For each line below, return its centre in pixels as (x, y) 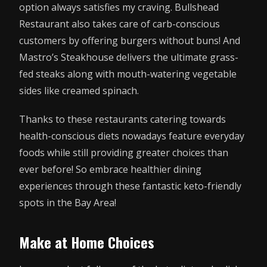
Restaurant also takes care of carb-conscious (119, 24)
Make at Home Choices (87, 242)
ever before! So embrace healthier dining (110, 169)
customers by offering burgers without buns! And (130, 41)
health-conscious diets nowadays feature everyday (132, 136)
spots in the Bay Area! (68, 202)
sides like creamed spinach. (79, 91)
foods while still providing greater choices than (124, 152)
